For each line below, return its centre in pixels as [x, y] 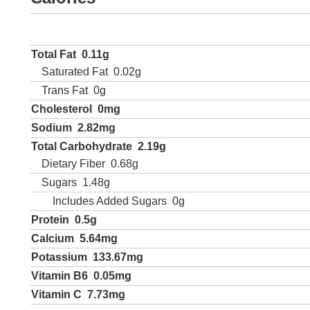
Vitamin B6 [60, 276]
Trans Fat [65, 90]
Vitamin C [56, 294]
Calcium [53, 238]
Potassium [59, 257]
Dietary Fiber [73, 164]
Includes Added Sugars [110, 201]
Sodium [52, 128]
